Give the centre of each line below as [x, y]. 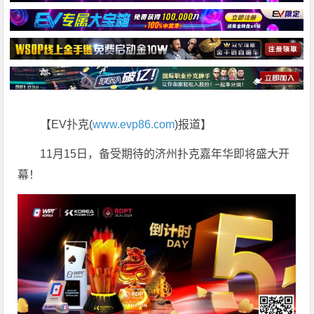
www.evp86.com [134, 125]
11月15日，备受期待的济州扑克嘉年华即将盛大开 [165, 154]
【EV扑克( [67, 125]
